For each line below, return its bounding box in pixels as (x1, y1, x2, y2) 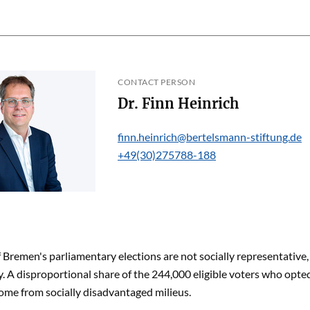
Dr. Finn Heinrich (178, 95, 239, 112)
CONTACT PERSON (118, 77, 195, 87)
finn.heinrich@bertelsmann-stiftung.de (118, 130, 302, 143)
